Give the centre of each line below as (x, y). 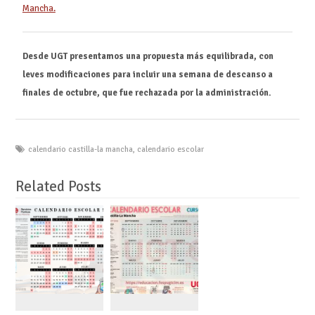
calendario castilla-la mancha (80, 149)
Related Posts (58, 186)
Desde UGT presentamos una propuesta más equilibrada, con (148, 57)
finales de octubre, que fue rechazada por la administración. (147, 93)
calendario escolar (170, 149)
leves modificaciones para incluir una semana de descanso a (147, 75)
